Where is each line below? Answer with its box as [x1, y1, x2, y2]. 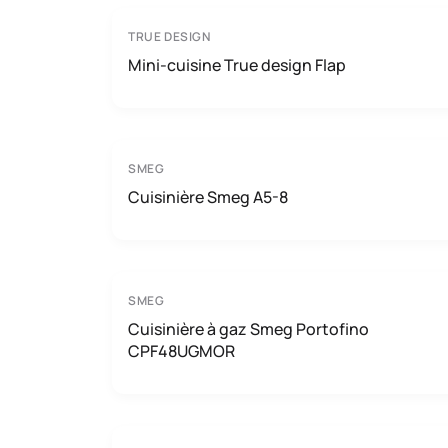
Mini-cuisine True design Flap [128, 54, 346, 76]
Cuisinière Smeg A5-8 [128, 186, 288, 208]
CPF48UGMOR [128, 340, 235, 362]
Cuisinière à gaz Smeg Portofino [128, 318, 369, 340]
